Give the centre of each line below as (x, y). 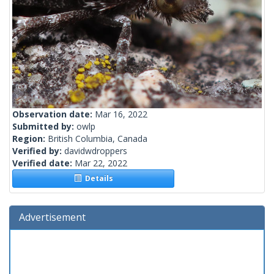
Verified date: (43, 163)
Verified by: (38, 151)
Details (97, 179)
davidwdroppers (96, 151)
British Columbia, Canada (98, 139)
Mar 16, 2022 (121, 114)
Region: (30, 139)
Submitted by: (44, 127)
